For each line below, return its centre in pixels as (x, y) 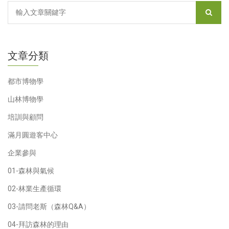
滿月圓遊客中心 (33, 135)
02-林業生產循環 (35, 188)
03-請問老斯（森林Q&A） (49, 206)
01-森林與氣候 (31, 170)
